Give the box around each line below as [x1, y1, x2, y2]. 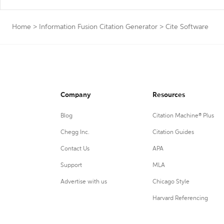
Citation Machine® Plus [152, 113, 214, 119]
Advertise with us [60, 179, 107, 185]
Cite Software [165, 23, 208, 30]
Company [60, 91, 91, 98]
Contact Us [60, 146, 89, 152]
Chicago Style [152, 179, 189, 185]
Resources [152, 91, 185, 98]
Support [60, 162, 82, 168]
